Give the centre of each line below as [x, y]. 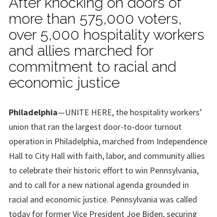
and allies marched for [81, 50]
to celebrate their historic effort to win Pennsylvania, [104, 170]
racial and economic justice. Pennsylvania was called [103, 199]
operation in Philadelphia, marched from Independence [108, 141]
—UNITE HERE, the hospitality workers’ [130, 112]
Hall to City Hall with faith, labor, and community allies [107, 155]
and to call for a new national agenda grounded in [99, 185]
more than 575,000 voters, [95, 18]
